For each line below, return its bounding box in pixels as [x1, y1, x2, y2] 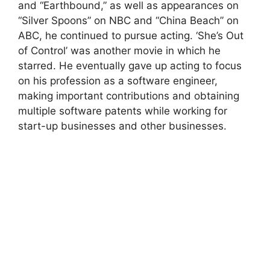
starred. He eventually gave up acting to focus [18, 59, 242, 72]
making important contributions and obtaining [18, 89, 239, 102]
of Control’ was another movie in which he [18, 44, 221, 57]
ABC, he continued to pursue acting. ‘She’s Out [18, 29, 243, 42]
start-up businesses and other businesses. [18, 119, 227, 132]
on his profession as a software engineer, [18, 74, 218, 87]
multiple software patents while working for [18, 104, 227, 117]
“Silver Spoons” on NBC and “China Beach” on [18, 14, 239, 27]
